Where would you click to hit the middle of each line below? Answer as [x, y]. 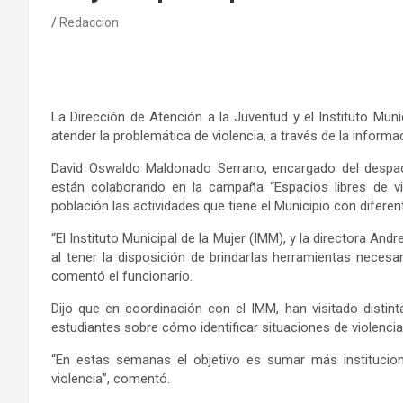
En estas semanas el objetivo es [161, 359]
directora [338, 238]
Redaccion [89, 22]
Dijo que [79, 308]
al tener [74, 257]
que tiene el [239, 206]
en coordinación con [171, 308]
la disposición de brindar [174, 257]
